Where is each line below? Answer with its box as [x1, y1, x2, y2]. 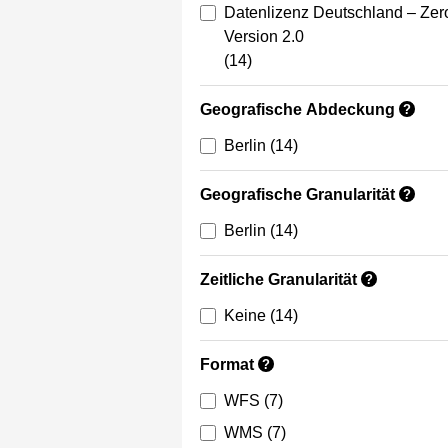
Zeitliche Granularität [200, 271, 357, 289]
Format [200, 356, 254, 374]
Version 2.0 [224, 28, 304, 46]
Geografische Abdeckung [200, 101, 395, 119]
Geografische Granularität [200, 186, 395, 204]
